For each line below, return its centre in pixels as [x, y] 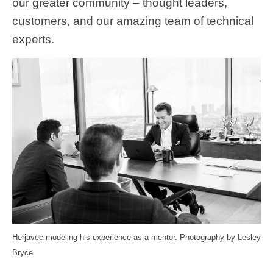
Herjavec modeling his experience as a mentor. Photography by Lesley [136, 237]
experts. [33, 39]
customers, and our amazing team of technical [133, 21]
